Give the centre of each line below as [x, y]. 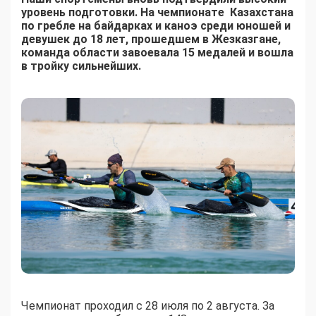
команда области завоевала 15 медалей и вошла [157, 53]
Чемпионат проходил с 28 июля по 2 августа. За [148, 305]
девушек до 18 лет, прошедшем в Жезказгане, [151, 39]
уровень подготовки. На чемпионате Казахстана [157, 13]
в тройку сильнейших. [81, 66]
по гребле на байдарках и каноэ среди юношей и [156, 26]
